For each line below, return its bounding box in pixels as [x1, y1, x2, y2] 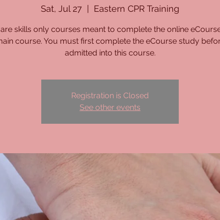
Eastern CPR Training [94, 3, 179, 14]
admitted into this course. [64, 48, 156, 57]
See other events [80, 103, 140, 112]
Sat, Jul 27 [41, 3, 82, 14]
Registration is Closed [71, 91, 149, 100]
